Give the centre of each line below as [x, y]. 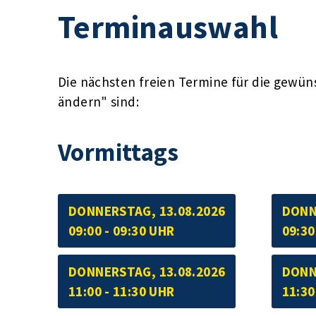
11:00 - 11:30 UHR [122, 291]
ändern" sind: [98, 101]
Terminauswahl [168, 26]
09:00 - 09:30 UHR [122, 230]
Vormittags [119, 152]
